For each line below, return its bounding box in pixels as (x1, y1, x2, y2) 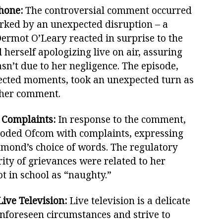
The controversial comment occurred (23, 4, 192, 17)
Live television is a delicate (67, 194, 191, 208)
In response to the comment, (55, 113, 186, 126)
